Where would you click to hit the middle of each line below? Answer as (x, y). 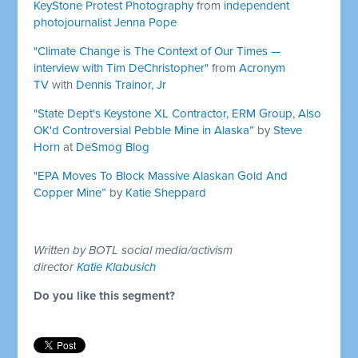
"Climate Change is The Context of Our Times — (158, 51)
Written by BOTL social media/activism (133, 250)
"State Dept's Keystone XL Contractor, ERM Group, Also (178, 113)
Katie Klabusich (117, 267)
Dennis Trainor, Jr (121, 84)
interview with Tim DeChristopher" (121, 68)
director (56, 267)
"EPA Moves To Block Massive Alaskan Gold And (161, 175)
